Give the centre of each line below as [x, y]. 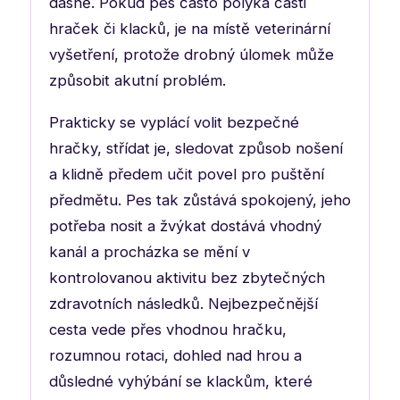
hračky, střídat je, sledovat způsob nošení [196, 148]
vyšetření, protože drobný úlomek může [192, 54]
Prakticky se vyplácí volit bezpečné [174, 122]
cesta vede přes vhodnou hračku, [168, 329]
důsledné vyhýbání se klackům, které [181, 381]
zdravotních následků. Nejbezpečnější [183, 303]
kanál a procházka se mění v [150, 251]
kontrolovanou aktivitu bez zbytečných [187, 277]
